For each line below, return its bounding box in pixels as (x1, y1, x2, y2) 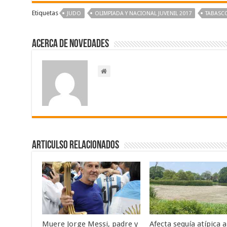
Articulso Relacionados (31, 140, 119, 152)
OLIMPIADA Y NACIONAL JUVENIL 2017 (94, 10, 192, 17)
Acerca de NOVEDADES (31, 39, 109, 51)
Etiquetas (31, 9, 58, 17)
